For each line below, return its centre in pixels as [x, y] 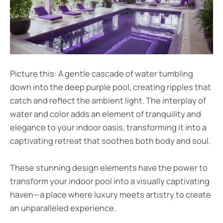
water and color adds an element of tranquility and [106, 114]
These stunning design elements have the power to [109, 167]
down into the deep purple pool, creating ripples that [111, 87]
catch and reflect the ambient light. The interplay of [108, 101]
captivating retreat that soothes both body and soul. [110, 141]
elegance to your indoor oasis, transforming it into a [108, 128]
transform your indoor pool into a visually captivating [110, 181]
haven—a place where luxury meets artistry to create [111, 194]
